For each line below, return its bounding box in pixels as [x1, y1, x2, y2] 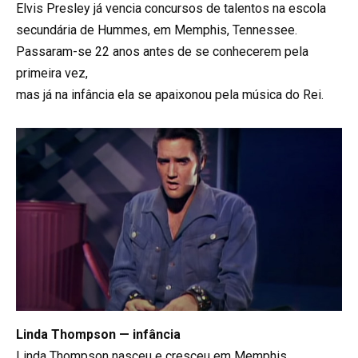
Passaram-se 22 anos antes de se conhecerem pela [16, 44, 308, 60]
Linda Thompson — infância [16, 326, 181, 342]
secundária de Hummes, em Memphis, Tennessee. [16, 22, 297, 38]
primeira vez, [16, 66, 88, 82]
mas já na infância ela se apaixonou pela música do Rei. [16, 87, 324, 103]
